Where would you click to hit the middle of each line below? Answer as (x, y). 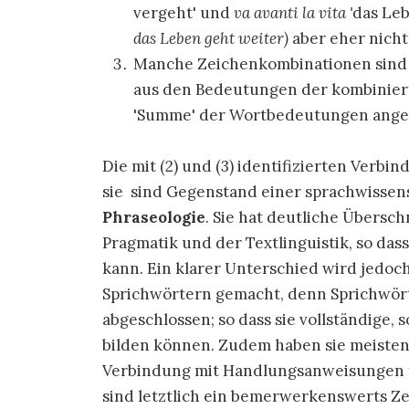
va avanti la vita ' (293, 13)
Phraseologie (154, 217)
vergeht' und (184, 13)
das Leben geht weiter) (211, 38)
